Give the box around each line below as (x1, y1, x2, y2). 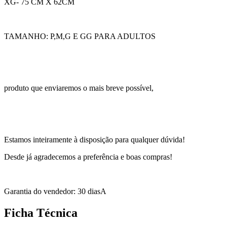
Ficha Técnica (4, 206, 78, 220)
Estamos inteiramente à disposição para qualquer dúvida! (4, 135, 185, 144)
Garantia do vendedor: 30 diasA (4, 187, 106, 196)
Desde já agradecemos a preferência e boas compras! (4, 153, 172, 162)
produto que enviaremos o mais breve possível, (4, 84, 154, 93)
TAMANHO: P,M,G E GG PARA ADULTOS (4, 32, 156, 41)
